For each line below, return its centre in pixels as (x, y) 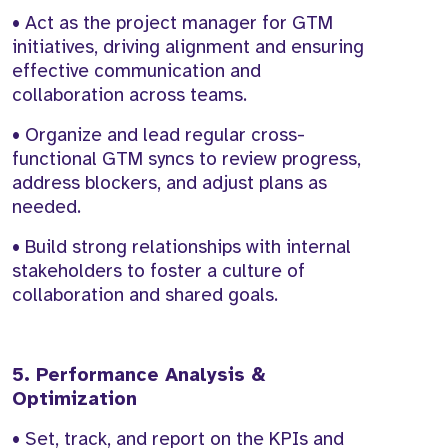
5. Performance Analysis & (138, 375)
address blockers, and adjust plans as (169, 183)
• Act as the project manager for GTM (172, 23)
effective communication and (136, 71)
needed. (46, 207)
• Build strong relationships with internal (181, 247)
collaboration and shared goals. (145, 295)
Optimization (74, 399)
